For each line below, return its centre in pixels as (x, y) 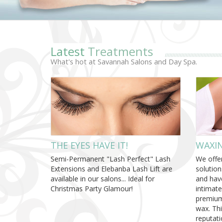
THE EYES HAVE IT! (89, 145)
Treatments (120, 51)
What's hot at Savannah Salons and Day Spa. (124, 61)
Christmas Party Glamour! (93, 189)
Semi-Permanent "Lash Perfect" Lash (111, 159)
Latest (69, 51)
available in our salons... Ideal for (103, 179)
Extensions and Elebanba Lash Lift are (111, 169)
